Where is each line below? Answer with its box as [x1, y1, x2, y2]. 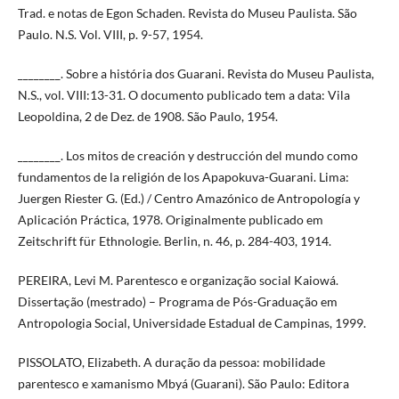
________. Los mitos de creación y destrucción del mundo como [17, 148, 358, 164]
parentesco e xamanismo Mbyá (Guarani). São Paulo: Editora [17, 376, 349, 392]
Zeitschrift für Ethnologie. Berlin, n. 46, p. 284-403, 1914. [17, 233, 331, 249]
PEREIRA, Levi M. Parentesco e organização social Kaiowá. [17, 273, 338, 289]
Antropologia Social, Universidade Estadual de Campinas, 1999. [17, 315, 366, 331]
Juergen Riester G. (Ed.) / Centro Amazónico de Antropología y [17, 191, 360, 207]
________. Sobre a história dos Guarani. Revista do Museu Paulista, [17, 66, 374, 82]
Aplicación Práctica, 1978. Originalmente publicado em [17, 212, 323, 228]
